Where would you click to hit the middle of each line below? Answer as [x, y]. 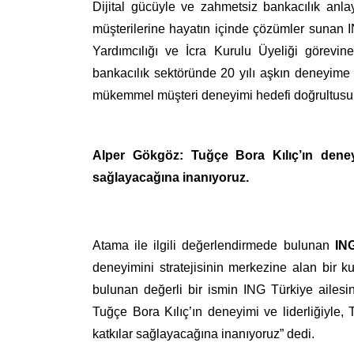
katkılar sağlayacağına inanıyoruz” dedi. [203, 334]
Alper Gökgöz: [138, 155]
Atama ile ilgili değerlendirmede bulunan [211, 245]
